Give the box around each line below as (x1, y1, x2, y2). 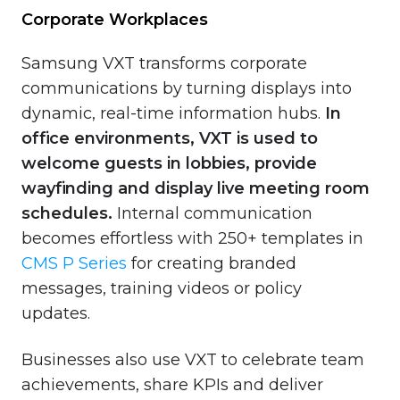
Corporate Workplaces (21, 9, 208, 29)
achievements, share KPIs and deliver (21, 374, 323, 395)
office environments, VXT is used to (21, 128, 318, 148)
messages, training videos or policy (21, 278, 302, 298)
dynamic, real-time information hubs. (21, 103, 321, 123)
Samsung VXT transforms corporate (21, 53, 307, 73)
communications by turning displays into (21, 78, 352, 98)
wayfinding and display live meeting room (21, 178, 370, 198)
